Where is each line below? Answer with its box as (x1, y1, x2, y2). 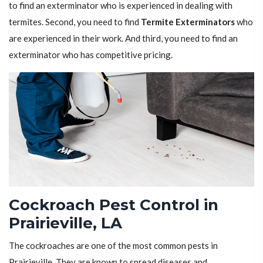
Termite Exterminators (141, 16, 235, 28)
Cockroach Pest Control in (9, 195, 218, 215)
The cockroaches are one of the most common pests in (9, 240, 218, 251)
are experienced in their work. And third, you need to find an (9, 33, 238, 44)
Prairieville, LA (9, 214, 122, 233)
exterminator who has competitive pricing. (9, 49, 173, 60)
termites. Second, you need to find (9, 16, 141, 28)
